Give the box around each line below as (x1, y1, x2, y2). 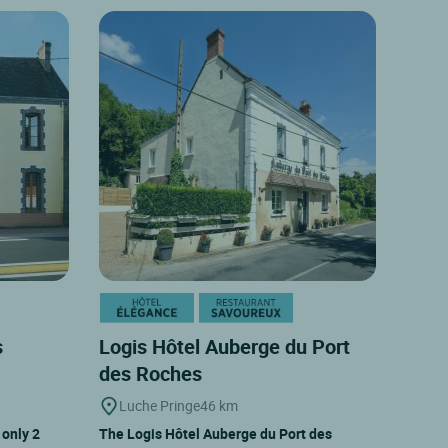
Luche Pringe (118, 395, 200, 415)
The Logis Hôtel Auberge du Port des (98, 423, 332, 443)
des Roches (98, 359, 207, 387)
